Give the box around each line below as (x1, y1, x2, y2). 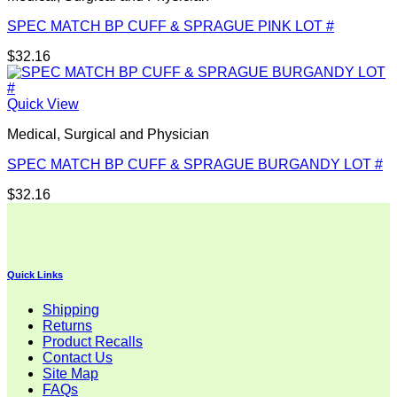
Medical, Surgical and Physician (7, 127, 209, 143)
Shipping (43, 302, 99, 318)
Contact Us (43, 350, 113, 366)
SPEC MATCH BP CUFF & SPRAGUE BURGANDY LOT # (7, 157, 383, 173)
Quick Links (7, 269, 63, 281)
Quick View (7, 97, 79, 113)
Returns (43, 318, 92, 334)
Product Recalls (43, 334, 143, 350)
